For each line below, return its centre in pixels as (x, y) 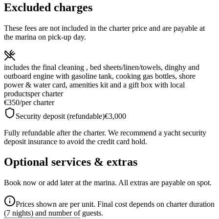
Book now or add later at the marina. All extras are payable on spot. (108, 183)
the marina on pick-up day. (45, 37)
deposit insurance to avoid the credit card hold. (76, 141)
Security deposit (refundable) (60, 116)
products (17, 93)
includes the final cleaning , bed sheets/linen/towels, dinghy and (102, 67)
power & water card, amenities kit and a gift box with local (94, 85)
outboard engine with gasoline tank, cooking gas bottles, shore (100, 76)
